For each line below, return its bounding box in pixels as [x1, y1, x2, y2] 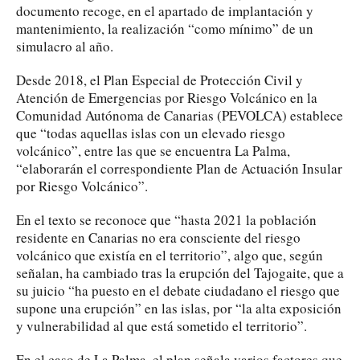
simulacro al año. [16, 36, 113, 55]
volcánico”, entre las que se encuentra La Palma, [16, 141, 290, 160]
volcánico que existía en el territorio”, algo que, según [16, 245, 323, 264]
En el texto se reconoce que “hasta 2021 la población [16, 210, 317, 229]
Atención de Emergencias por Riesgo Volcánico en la [16, 88, 317, 107]
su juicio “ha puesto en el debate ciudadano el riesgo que [16, 280, 340, 300]
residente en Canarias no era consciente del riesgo [16, 227, 301, 247]
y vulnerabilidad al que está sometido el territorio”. [16, 316, 307, 335]
